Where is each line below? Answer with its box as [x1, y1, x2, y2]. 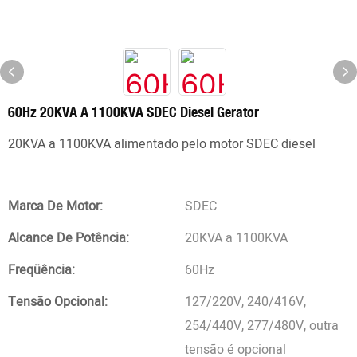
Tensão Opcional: [8, 292, 108, 312]
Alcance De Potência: [8, 229, 129, 248]
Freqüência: [8, 261, 75, 280]
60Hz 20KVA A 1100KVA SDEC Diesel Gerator [8, 103, 259, 120]
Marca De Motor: [8, 197, 103, 216]
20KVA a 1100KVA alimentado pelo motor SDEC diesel [8, 135, 316, 154]
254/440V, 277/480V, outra [185, 316, 339, 335]
